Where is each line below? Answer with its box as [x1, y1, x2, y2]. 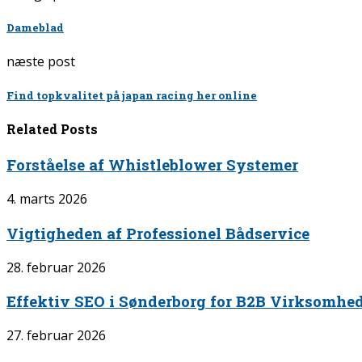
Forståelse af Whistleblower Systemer [6, 154, 298, 175]
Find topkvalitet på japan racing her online [6, 88, 257, 103]
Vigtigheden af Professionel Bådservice [6, 222, 309, 243]
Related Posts [6, 120, 98, 138]
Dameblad [6, 19, 64, 35]
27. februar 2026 [6, 326, 106, 345]
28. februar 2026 [6, 258, 106, 276]
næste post [6, 52, 75, 70]
